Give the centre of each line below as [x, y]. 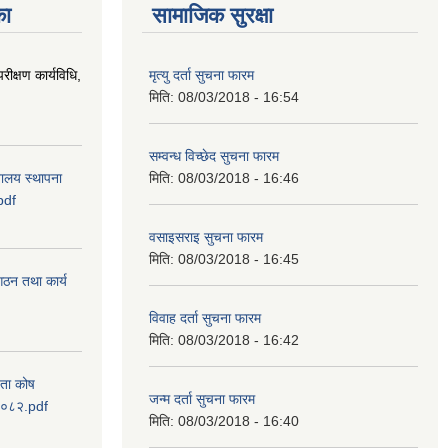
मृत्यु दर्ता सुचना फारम [201, 75]
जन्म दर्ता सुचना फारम [202, 399]
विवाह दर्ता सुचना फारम [205, 318]
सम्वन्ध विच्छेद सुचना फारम [214, 156]
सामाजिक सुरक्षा [212, 15]
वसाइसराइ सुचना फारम [206, 237]
